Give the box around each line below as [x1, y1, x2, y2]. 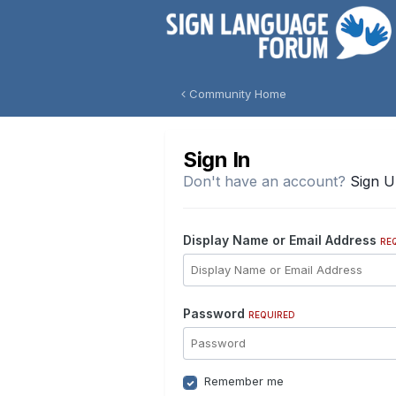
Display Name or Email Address [183, 232, 380, 247]
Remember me [204, 374, 284, 388]
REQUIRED [248, 309, 295, 320]
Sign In [183, 147, 251, 172]
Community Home [186, 87, 286, 101]
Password [183, 306, 248, 321]
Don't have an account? [183, 172, 350, 190]
